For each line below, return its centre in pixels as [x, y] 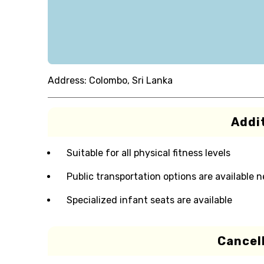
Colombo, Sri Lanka [131, 80]
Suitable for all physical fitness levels [148, 153]
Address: [67, 80]
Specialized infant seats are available [149, 200]
